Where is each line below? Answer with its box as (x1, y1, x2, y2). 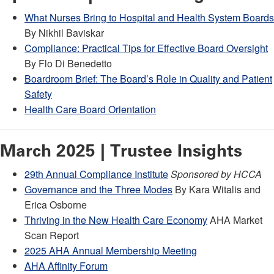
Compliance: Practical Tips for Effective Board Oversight (24, 40, 268, 55)
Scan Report (24, 228, 79, 242)
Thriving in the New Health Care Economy (24, 212, 207, 227)
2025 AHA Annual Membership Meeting (24, 243, 197, 257)
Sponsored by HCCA (171, 166, 262, 181)
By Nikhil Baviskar (24, 25, 104, 40)
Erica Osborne (24, 197, 87, 212)
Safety (24, 86, 52, 101)
